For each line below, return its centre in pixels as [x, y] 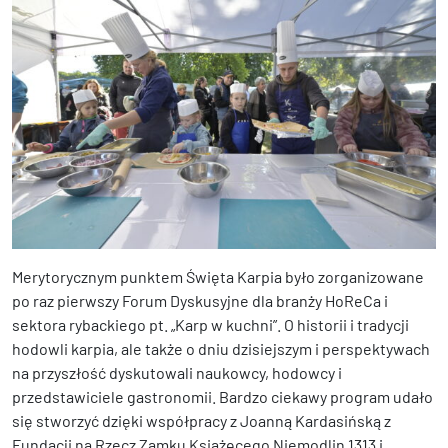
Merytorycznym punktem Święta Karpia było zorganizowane [218, 276]
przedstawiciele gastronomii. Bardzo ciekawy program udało [222, 396]
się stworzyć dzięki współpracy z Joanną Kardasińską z [201, 420]
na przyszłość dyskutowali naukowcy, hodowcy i [177, 372]
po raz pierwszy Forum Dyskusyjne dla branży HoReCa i [200, 300]
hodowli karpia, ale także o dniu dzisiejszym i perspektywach [221, 348]
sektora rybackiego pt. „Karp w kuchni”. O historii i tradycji [210, 324]
